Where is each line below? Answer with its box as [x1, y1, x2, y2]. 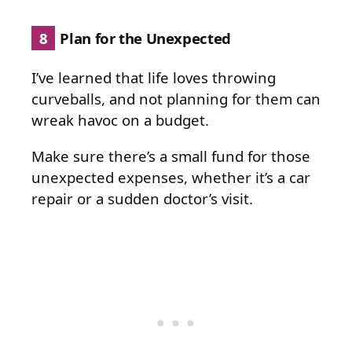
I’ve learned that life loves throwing [31, 68, 276, 88]
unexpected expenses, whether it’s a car [31, 167, 310, 188]
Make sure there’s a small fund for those [31, 146, 310, 167]
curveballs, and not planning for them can [31, 89, 321, 109]
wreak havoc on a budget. [31, 110, 209, 130]
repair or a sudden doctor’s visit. [31, 189, 253, 209]
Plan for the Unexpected [56, 27, 231, 48]
